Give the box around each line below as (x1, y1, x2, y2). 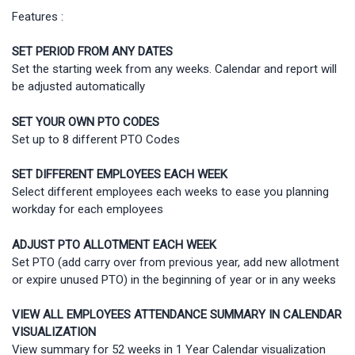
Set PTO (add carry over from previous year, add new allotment (12, 254, 339, 269)
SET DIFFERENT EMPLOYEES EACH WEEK (12, 167, 227, 182)
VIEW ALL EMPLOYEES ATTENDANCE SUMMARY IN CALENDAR (12, 307, 342, 323)
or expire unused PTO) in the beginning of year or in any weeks (12, 272, 336, 287)
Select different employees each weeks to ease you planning (12, 185, 329, 200)
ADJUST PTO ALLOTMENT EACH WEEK (12, 237, 216, 252)
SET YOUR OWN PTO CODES (12, 114, 159, 129)
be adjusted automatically (12, 79, 145, 94)
